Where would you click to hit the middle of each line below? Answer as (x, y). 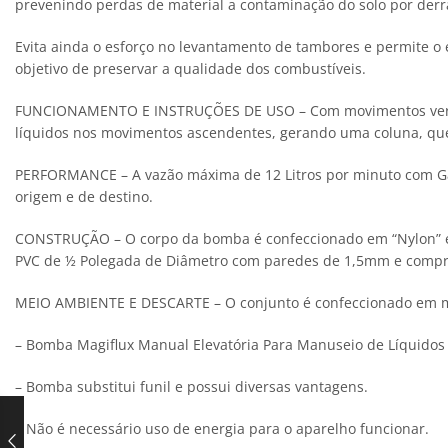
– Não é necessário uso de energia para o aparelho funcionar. (222, 429)
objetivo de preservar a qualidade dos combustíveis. (190, 68)
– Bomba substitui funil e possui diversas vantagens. (191, 387)
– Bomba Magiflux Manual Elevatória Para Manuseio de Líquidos (230, 345)
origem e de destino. (84, 196)
